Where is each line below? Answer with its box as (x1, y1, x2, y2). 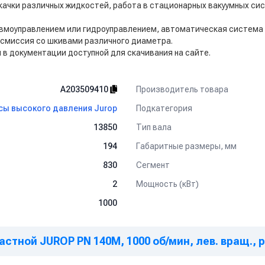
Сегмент (136, 160, 170, 170)
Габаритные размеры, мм (136, 141, 237, 151)
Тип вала (136, 122, 172, 132)
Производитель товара (136, 84, 228, 94)
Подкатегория (136, 103, 192, 113)
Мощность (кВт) (136, 179, 199, 189)
